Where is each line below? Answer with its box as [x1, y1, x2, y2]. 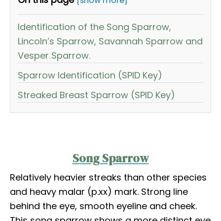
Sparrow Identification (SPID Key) [18, 69, 162, 81]
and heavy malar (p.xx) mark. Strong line [10, 185, 188, 198]
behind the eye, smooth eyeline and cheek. [10, 199, 197, 212]
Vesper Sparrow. [18, 49, 90, 62]
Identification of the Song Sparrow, [18, 20, 171, 33]
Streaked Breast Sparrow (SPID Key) [18, 88, 175, 101]
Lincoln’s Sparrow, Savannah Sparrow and [18, 35, 203, 47]
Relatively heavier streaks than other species [10, 171, 207, 184]
